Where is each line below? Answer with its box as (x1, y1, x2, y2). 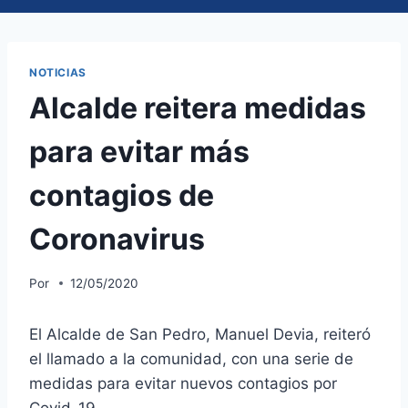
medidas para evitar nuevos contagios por (29, 373, 337, 393)
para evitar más (29, 134, 250, 170)
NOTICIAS (29, 66, 87, 80)
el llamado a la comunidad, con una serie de (29, 349, 353, 368)
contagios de (29, 178, 214, 214)
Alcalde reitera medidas (29, 90, 366, 127)
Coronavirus (29, 221, 205, 258)
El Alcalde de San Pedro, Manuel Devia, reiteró (29, 324, 371, 343)
